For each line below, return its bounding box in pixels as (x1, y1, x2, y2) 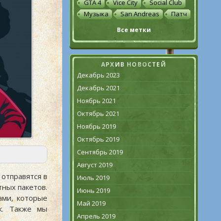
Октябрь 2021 (77, 109, 119, 118)
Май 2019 (77, 199, 106, 208)
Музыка (84, 9, 109, 18)
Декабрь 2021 (77, 83, 120, 92)
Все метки (116, 26, 151, 34)
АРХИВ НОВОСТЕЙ (101, 60, 166, 69)
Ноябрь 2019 (77, 122, 116, 131)
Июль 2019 (77, 173, 110, 182)
